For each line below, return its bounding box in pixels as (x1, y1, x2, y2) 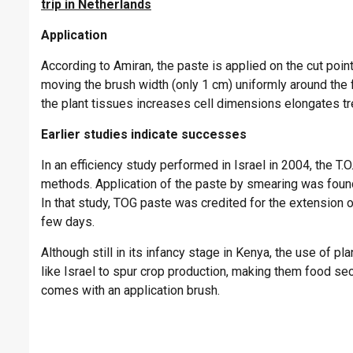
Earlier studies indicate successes (41, 127, 247, 143)
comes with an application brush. (41, 283, 220, 299)
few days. (41, 214, 95, 230)
